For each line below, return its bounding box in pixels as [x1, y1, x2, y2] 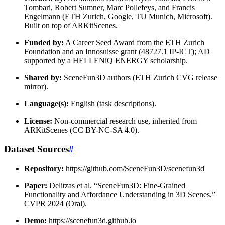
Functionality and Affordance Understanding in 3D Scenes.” [24, 190, 215, 199]
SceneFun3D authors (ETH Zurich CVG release [62, 73, 217, 82]
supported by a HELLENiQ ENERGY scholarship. [24, 56, 188, 65]
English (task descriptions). [69, 99, 156, 108]
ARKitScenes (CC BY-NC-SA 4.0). [24, 125, 139, 134]
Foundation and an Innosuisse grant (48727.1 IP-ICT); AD [24, 47, 210, 56]
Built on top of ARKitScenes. [24, 21, 118, 30]
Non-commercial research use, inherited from [52, 116, 197, 125]
